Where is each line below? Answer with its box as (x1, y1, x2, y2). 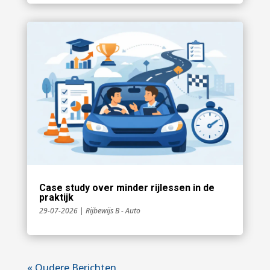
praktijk (39, 192, 74, 204)
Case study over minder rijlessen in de (39, 182, 215, 194)
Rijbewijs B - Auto (85, 206, 140, 216)
